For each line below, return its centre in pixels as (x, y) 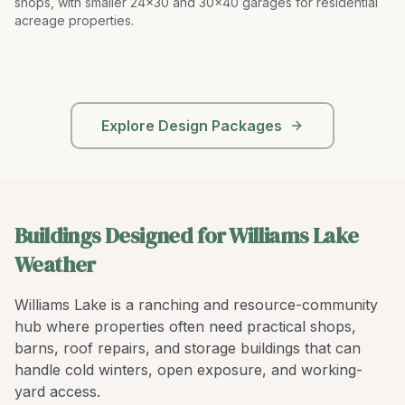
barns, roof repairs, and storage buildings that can (188, 348)
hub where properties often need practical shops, (185, 326)
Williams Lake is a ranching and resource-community (196, 305)
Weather (55, 264)
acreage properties (73, 20)
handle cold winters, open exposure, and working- (188, 370)
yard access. (57, 391)
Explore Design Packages (192, 126)
